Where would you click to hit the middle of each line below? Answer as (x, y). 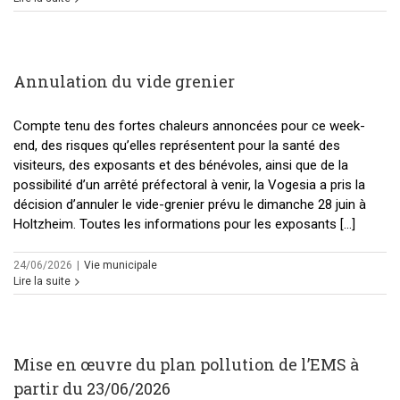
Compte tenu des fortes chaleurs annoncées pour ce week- (189, 126)
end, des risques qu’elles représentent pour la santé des (177, 146)
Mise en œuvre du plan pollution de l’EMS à (186, 365)
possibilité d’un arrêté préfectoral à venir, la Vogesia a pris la (189, 185)
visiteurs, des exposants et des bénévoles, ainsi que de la (181, 166)
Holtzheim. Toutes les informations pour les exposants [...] (184, 225)
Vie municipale (121, 266)
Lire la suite (42, 282)
